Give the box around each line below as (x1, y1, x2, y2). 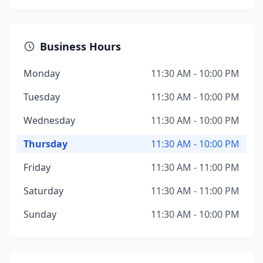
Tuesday (23, 90, 60, 103)
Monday (23, 67, 60, 80)
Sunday (23, 208, 56, 221)
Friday (23, 161, 50, 174)
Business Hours (40, 39, 121, 53)
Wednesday (23, 114, 75, 127)
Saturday (23, 184, 63, 197)
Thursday (23, 137, 68, 150)
